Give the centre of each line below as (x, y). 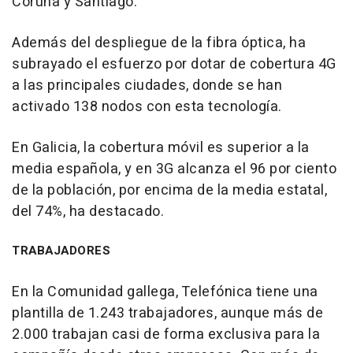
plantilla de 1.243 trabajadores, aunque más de (167, 313)
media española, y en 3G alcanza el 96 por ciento (174, 169)
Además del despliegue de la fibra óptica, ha (159, 43)
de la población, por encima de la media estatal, (169, 190)
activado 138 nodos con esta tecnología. (147, 107)
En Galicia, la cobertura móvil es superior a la (161, 148)
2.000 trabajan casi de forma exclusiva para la (166, 334)
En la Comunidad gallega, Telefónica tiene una (165, 292)
